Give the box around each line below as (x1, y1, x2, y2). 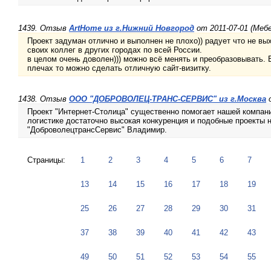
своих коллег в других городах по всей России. (27, 45, 202, 55)
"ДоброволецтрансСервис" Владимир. (27, 125, 167, 135)
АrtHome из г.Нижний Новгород (69, 24, 194, 33)
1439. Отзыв (18, 24, 69, 33)
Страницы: (27, 155, 65, 165)
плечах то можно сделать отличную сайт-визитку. (27, 64, 211, 73)
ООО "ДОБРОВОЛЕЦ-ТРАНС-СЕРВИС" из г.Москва (69, 94, 266, 104)
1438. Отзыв (18, 94, 69, 104)
